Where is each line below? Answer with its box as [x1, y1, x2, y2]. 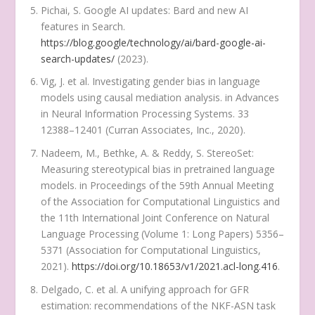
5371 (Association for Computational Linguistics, [41, 243, 262, 257]
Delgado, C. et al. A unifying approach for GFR [41, 282, 250, 296]
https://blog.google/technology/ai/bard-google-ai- [41, 35, 266, 49]
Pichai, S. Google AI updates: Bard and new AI [41, 3, 249, 17]
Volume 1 [144, 227, 188, 241]
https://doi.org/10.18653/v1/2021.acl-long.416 [72, 259, 278, 274]
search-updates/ [41, 51, 115, 65]
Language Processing [41, 227, 139, 241]
